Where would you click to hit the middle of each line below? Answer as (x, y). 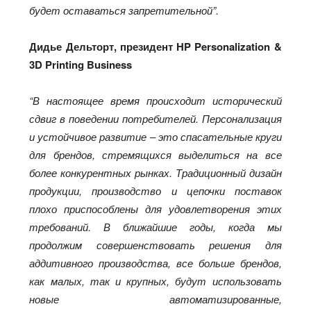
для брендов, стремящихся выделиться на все (155, 154)
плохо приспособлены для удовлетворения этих (155, 208)
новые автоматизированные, (155, 299)
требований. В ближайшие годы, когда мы (155, 226)
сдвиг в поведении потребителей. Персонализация (155, 118)
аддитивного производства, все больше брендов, (155, 262)
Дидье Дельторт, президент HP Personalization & (155, 46)
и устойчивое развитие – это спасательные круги (155, 136)
